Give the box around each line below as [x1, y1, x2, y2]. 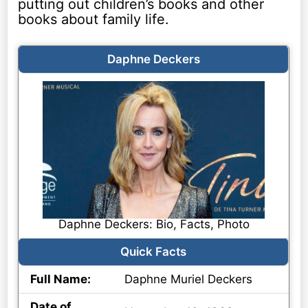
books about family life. [18, 11, 170, 28]
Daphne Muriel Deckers [124, 272, 253, 287]
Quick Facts [120, 245, 187, 259]
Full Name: [30, 272, 91, 287]
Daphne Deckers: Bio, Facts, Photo [58, 217, 250, 232]
